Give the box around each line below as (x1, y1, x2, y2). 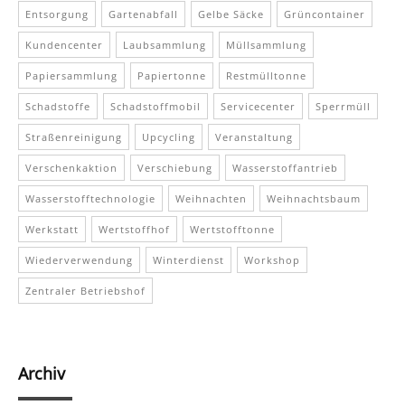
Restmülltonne (226, 68, 306, 82)
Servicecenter (221, 99, 296, 113)
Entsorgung (25, 6, 89, 21)
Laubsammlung (123, 37, 206, 52)
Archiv (18, 362, 65, 384)
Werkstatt (25, 221, 79, 236)
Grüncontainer (284, 6, 365, 21)
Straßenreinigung (25, 129, 122, 144)
